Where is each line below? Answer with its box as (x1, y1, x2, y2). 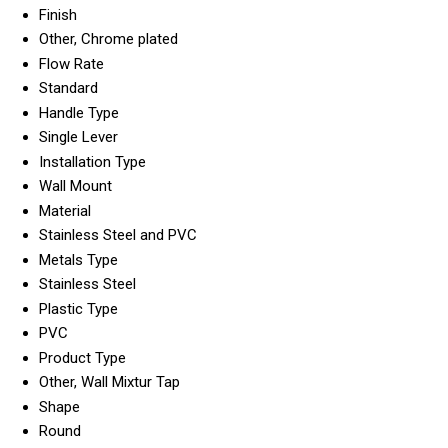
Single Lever (39, 127, 118, 146)
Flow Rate (39, 54, 104, 73)
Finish (39, 5, 77, 24)
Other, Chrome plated (39, 29, 178, 48)
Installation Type (39, 152, 146, 171)
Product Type (39, 348, 126, 367)
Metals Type (39, 250, 118, 269)
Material (39, 201, 91, 220)
